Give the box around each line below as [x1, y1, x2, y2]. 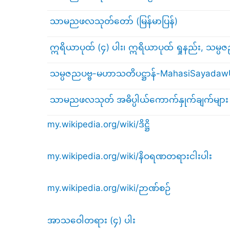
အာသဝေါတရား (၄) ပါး [47, 215, 136, 225]
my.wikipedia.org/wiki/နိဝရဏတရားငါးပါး [47, 151, 212, 162]
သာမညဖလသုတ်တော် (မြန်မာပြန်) [50, 15, 178, 26]
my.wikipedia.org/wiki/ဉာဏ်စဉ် [47, 183, 170, 194]
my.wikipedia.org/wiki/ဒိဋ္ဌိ [47, 119, 150, 130]
